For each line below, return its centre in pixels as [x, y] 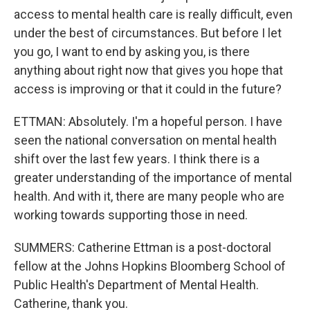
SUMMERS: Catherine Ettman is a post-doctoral [143, 247]
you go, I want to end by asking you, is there [132, 52]
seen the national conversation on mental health [145, 140]
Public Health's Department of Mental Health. [136, 285]
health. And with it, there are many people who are [149, 196]
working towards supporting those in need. [131, 215]
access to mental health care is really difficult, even [153, 14]
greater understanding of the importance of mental [153, 177]
